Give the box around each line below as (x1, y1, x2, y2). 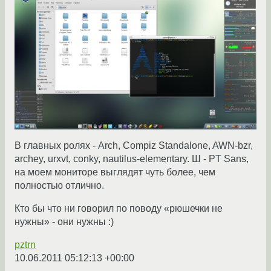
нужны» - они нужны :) (15, 216, 114, 227)
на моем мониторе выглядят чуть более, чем (15, 166, 215, 177)
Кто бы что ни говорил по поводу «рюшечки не (15, 203, 223, 214)
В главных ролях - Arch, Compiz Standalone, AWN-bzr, (15, 140, 253, 151)
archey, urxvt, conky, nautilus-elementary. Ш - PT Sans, (15, 153, 249, 164)
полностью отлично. (15, 180, 104, 191)
